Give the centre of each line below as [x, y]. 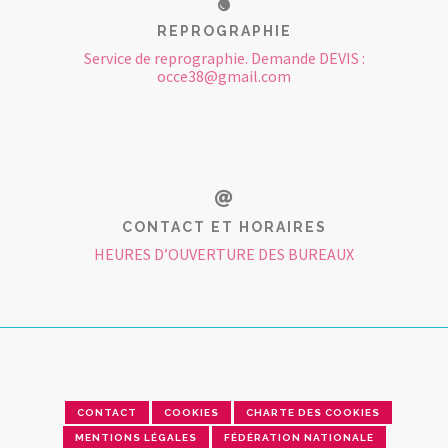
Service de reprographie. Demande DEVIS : [224, 58]
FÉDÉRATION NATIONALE [298, 437]
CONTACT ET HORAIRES [224, 227]
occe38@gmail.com [224, 76]
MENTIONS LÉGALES [135, 437]
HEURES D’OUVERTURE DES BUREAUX [224, 254]
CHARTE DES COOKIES [313, 412]
